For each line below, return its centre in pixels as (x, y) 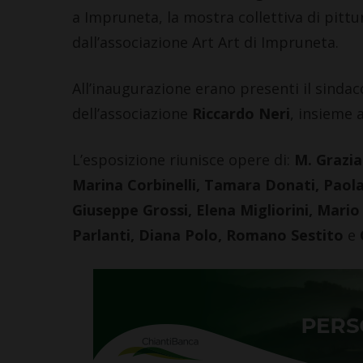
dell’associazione (132, 114)
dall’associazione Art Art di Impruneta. (205, 43)
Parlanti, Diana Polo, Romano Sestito (207, 235)
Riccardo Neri (241, 114)
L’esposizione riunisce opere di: (181, 160)
